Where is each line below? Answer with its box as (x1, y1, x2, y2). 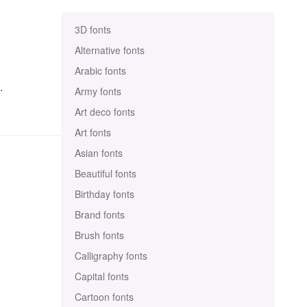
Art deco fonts (74, 105, 135, 119)
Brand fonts (74, 208, 125, 221)
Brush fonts (74, 228, 124, 242)
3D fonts (74, 23, 111, 36)
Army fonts (74, 84, 121, 98)
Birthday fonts (74, 187, 134, 201)
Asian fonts (74, 146, 123, 160)
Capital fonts (74, 269, 129, 283)
